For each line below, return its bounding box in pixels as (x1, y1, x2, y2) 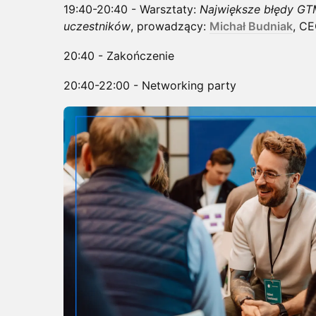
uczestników (63, 18, 130, 33)
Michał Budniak (209, 18, 293, 33)
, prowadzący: (130, 18, 209, 33)
